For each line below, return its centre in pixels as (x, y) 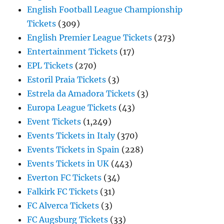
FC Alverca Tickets (63, 205)
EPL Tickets (50, 65)
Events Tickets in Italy (71, 135)
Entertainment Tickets (72, 51)
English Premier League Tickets (90, 37)
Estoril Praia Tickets (67, 79)
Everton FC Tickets (64, 177)
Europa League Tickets (72, 107)
